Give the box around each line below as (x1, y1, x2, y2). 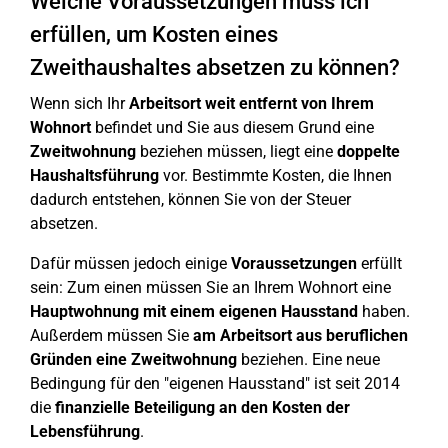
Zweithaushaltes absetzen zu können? (30, 55, 400, 80)
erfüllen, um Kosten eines (30, 22, 278, 47)
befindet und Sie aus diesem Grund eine (91, 118, 374, 137)
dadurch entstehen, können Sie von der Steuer (30, 190, 351, 209)
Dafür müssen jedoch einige (30, 254, 231, 273)
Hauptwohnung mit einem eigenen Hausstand (30, 302, 358, 321)
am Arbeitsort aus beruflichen (193, 326, 408, 345)
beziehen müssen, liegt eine (136, 142, 337, 161)
